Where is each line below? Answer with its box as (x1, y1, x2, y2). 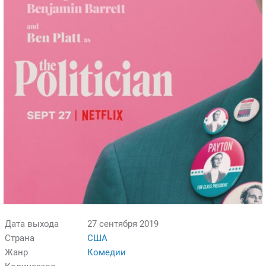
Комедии (87, 246, 126, 258)
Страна (5, 232, 34, 243)
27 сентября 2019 (87, 218, 159, 229)
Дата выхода (5, 218, 59, 229)
